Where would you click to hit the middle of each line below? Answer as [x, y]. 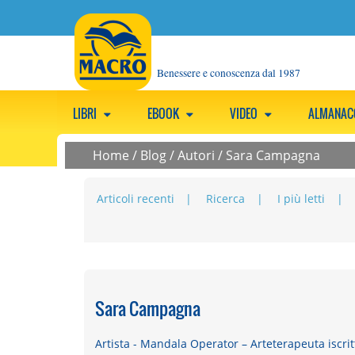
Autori [197, 155]
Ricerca [226, 199]
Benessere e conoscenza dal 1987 [229, 73]
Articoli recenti [135, 199]
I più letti [302, 199]
